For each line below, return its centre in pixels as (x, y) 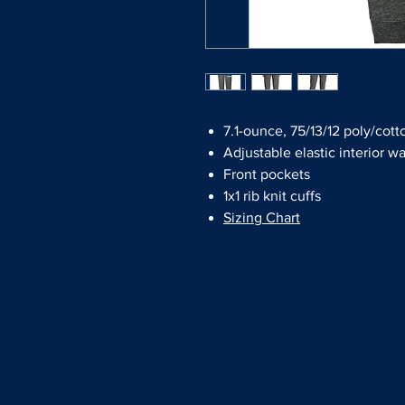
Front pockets (267, 174)
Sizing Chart (262, 218)
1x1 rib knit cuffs (272, 196)
